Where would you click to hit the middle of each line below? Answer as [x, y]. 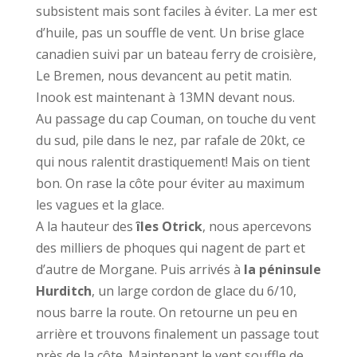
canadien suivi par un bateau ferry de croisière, [176, 54]
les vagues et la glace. [100, 205]
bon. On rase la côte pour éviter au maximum [170, 183]
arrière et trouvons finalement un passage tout [177, 334]
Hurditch [63, 291]
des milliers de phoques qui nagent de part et [170, 248]
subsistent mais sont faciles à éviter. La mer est [176, 11]
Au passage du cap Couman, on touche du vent [175, 119]
